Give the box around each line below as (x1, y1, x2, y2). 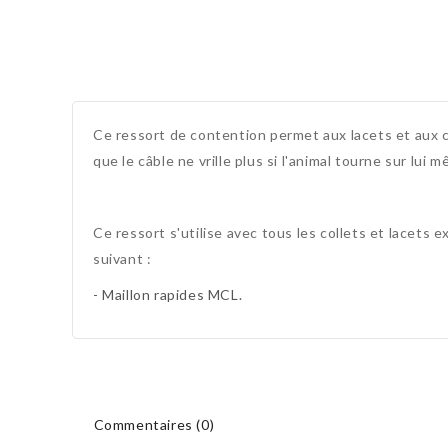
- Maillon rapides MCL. (93, 286, 243, 304)
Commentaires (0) (90, 416, 215, 434)
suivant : (93, 250, 152, 268)
